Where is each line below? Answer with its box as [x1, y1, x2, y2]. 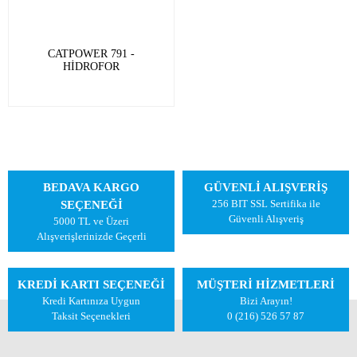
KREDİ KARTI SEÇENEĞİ [18, 278, 165, 291]
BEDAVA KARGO [43, 181, 139, 194]
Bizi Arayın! [239, 295, 292, 307]
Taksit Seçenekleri [52, 310, 131, 322]
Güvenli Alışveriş [228, 213, 304, 225]
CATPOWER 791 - [48, 48, 135, 60]
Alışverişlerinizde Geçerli [36, 230, 147, 242]
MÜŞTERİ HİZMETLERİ [197, 278, 335, 291]
